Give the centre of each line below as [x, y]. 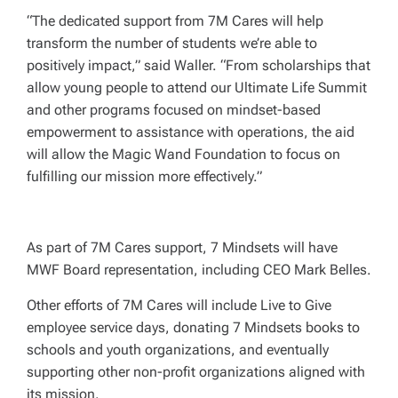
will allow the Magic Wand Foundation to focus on [183, 155]
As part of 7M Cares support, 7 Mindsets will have [182, 248]
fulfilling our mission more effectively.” [144, 177]
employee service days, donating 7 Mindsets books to [193, 328]
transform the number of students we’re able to [172, 44]
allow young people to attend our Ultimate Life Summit [197, 88]
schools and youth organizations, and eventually [178, 350]
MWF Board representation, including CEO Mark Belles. [199, 270]
